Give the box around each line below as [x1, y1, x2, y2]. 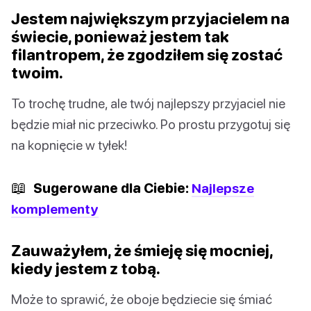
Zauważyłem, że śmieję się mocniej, [11, 240, 273, 260]
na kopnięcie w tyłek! [11, 136, 127, 153]
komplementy [11, 200, 99, 217]
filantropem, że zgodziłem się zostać [11, 44, 283, 64]
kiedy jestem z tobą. [11, 258, 160, 278]
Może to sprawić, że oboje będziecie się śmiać [11, 290, 272, 307]
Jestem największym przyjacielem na [11, 8, 289, 28]
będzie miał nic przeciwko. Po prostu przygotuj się [11, 115, 290, 132]
